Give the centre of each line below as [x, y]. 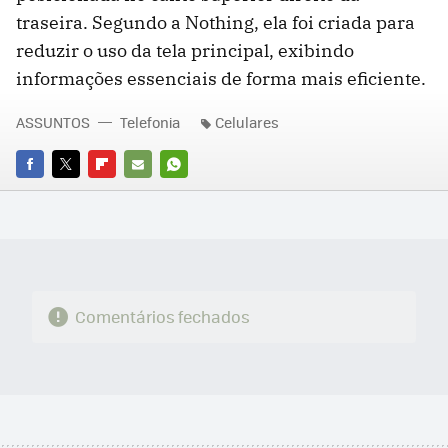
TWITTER [79, 192]
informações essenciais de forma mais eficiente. [221, 79]
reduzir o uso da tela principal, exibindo [185, 51]
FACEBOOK [49, 192]
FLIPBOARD [124, 192]
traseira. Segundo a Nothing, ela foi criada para [215, 23]
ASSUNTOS [53, 122]
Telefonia [150, 122]
